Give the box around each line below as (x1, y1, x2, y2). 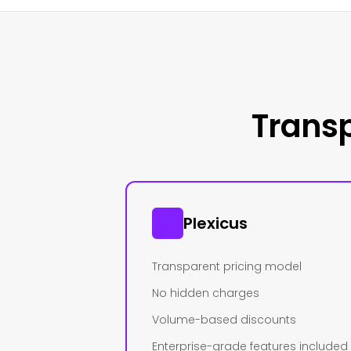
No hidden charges (152, 285, 259, 301)
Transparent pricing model (152, 259, 302, 274)
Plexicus (183, 212, 248, 234)
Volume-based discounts (152, 312, 296, 327)
